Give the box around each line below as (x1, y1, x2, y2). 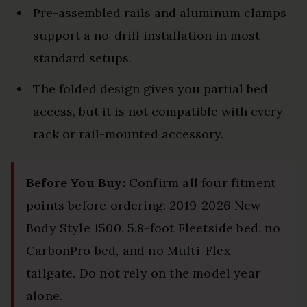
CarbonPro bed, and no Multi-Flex (26, 243, 231, 259)
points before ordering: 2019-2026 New (26, 197, 261, 214)
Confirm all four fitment (125, 175, 276, 191)
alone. (26, 288, 63, 304)
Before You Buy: (26, 175, 125, 191)
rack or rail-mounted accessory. (33, 126, 223, 143)
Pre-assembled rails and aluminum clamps (33, 5, 286, 21)
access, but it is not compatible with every (33, 103, 283, 120)
